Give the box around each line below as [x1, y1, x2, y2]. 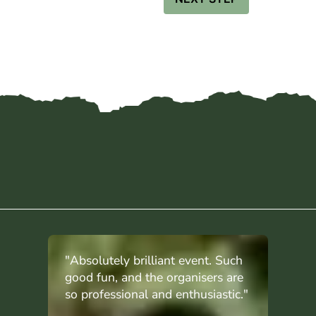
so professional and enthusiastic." [65, 286, 248, 303]
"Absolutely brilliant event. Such [65, 252, 243, 269]
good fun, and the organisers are [65, 269, 243, 286]
